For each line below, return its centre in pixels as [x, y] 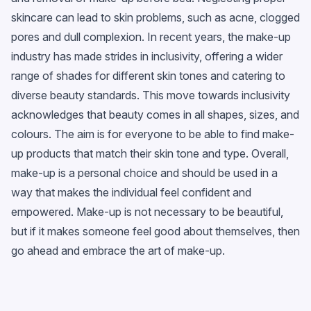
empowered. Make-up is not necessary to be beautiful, [147, 211]
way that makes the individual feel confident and [131, 192]
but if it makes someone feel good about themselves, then [155, 231]
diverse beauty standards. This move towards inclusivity [151, 95]
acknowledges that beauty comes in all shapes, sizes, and [155, 114]
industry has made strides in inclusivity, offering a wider [147, 56]
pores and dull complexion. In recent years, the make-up [151, 36]
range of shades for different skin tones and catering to [148, 75]
